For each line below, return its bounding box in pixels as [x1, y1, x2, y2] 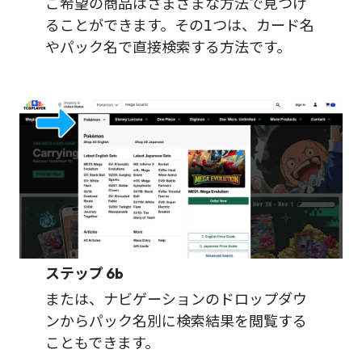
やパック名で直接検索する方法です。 [45, 37, 291, 57]
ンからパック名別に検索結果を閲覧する [45, 311, 307, 330]
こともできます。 [45, 333, 159, 352]
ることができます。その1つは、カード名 [45, 15, 314, 35]
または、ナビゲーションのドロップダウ [45, 289, 307, 309]
